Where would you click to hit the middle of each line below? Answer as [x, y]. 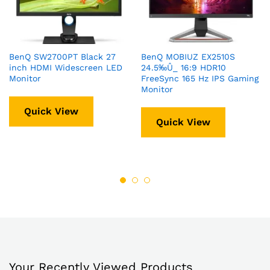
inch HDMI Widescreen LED [66, 67]
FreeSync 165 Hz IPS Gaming [200, 78]
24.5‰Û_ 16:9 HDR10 [184, 67]
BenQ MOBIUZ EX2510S [188, 56]
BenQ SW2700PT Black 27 [62, 56]
